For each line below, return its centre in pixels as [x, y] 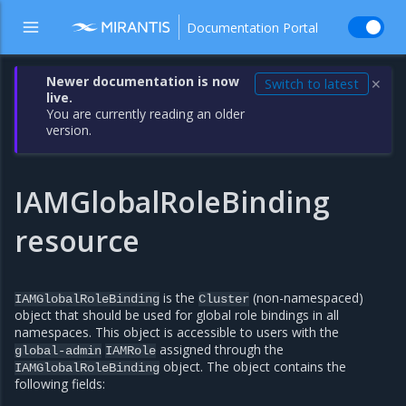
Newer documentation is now [143, 81]
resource [77, 241]
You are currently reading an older [146, 114]
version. [69, 130]
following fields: [60, 384]
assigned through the [220, 349]
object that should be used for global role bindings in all [177, 315]
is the [179, 298]
